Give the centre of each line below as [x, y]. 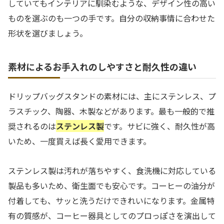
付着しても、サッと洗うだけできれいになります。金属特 [111, 200]
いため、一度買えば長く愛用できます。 [79, 141]
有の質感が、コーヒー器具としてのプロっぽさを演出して [112, 215]
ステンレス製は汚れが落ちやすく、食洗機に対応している [112, 170]
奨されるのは [32, 126]
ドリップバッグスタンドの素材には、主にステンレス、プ [112, 96]
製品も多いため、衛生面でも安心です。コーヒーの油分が [111, 185]
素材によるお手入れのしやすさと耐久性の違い [102, 66]
